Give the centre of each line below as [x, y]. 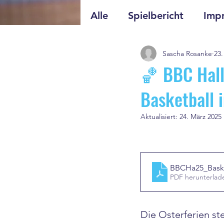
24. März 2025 [200, 116]
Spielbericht [156, 15]
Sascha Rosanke [187, 53]
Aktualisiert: [160, 116]
